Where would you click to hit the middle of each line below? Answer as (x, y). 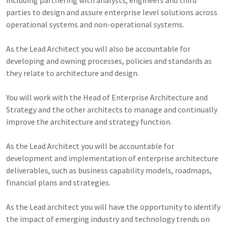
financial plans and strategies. (58, 182)
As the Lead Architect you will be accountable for (90, 146)
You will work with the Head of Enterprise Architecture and (107, 97)
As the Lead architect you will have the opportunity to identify (113, 206)
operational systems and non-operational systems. (95, 24)
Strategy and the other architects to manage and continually (112, 109)
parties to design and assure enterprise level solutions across (112, 12)
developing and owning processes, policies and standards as (109, 61)
